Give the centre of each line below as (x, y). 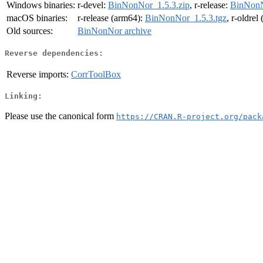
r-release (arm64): (111, 18)
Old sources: (30, 31)
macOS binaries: (37, 18)
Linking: (23, 96)
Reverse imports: (38, 74)
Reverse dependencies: (54, 53)
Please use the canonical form (60, 116)
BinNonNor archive (114, 31)
